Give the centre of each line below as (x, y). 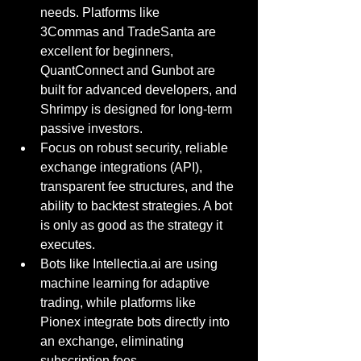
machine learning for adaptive (127, 283)
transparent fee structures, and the (139, 187)
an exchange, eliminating (114, 341)
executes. (68, 245)
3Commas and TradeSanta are (130, 32)
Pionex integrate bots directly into (137, 322)
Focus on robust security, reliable (136, 148)
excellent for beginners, (108, 51)
